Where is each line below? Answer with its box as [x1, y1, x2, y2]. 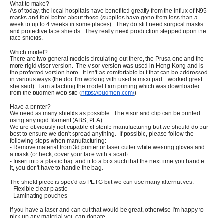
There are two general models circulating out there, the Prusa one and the [9, 55, 204, 62]
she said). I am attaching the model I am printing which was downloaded [9, 82, 201, 90]
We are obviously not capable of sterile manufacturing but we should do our [9, 124, 208, 131]
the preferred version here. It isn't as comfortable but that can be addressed [9, 69, 208, 76]
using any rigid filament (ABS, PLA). [9, 117, 107, 124]
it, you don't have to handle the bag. [9, 164, 103, 172]
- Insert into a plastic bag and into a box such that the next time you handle [9, 158, 204, 165]
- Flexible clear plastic [9, 185, 67, 193]
